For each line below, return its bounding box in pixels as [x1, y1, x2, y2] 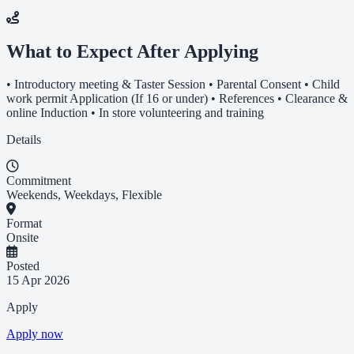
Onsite [6, 231, 39, 245]
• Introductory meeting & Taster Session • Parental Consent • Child [6, 77, 340, 92]
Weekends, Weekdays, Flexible [6, 188, 162, 202]
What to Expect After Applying [6, 40, 258, 62]
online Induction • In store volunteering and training [6, 106, 264, 120]
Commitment [6, 174, 71, 188]
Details [6, 133, 41, 147]
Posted [6, 259, 40, 273]
